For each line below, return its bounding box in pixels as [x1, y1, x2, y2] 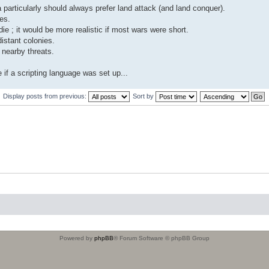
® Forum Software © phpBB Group [113, 234, 210, 241]
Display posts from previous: [3, 92, 88, 100]
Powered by [59, 234, 94, 241]
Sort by [133, 92, 156, 100]
